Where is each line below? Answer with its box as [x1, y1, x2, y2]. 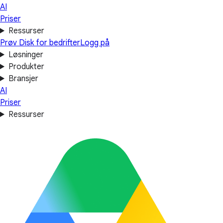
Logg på [80, 38, 110, 48]
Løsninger [8, 50, 43, 60]
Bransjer [8, 74, 38, 84]
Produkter [8, 62, 44, 72]
